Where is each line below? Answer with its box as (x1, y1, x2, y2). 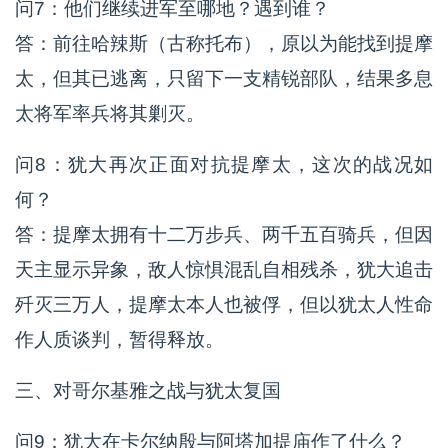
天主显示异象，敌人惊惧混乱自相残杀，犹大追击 (15, 258, 433, 280)
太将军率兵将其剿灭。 (15, 102, 205, 124)
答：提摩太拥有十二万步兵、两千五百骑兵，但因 (15, 223, 433, 245)
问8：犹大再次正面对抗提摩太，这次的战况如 (15, 153, 433, 175)
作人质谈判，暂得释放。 (15, 328, 224, 350)
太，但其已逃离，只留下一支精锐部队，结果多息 (15, 67, 433, 89)
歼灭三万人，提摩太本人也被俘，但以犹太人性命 (15, 293, 433, 315)
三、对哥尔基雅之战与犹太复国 (15, 379, 281, 401)
